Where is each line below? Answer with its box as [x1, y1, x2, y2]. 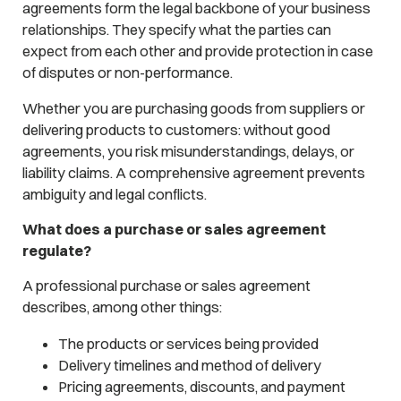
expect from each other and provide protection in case [21, 42, 373, 61]
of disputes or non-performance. [21, 64, 233, 82]
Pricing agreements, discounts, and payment [57, 377, 346, 396]
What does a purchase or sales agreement [21, 220, 326, 239]
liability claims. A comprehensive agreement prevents [21, 163, 365, 182]
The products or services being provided [57, 334, 319, 353]
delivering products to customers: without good [21, 120, 330, 139]
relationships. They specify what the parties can [21, 21, 331, 39]
